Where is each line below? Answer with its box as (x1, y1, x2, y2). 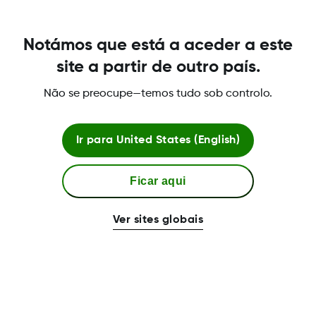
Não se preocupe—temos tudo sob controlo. (44, 87, 272, 99)
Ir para (75, 134, 114, 146)
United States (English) (116, 134, 241, 146)
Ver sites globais (112, 214, 204, 226)
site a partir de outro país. (56, 58, 260, 75)
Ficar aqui (130, 174, 186, 187)
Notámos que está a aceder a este (23, 36, 293, 54)
